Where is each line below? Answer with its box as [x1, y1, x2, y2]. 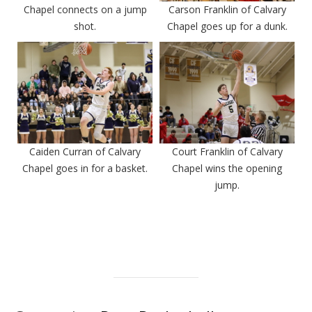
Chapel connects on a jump [23, 3, 147, 17]
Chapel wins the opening [172, 161, 282, 175]
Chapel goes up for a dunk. [166, 19, 288, 33]
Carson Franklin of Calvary [168, 3, 286, 17]
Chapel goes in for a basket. [22, 161, 148, 175]
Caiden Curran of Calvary [29, 144, 141, 158]
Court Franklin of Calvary [171, 144, 283, 158]
